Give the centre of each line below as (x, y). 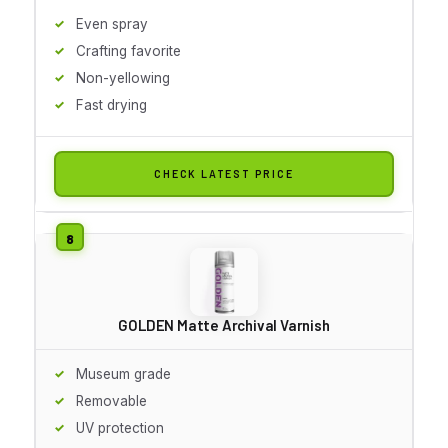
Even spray (112, 23)
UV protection (120, 427)
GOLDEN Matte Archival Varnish (224, 324)
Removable (111, 400)
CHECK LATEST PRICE (224, 173)
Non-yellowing (123, 77)
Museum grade (123, 373)
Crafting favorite (128, 50)
